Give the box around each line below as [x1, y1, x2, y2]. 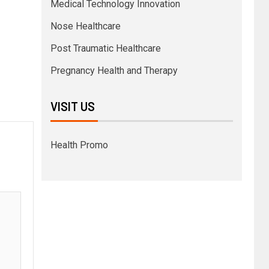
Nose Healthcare [50, 20, 121, 32]
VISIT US [50, 99, 95, 113]
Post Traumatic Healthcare [50, 43, 161, 54]
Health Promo [50, 139, 108, 151]
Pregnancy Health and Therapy [50, 65, 178, 76]
